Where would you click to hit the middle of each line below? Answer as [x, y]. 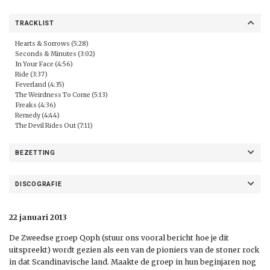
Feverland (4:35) [40, 84]
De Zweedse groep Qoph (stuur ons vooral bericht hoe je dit [119, 237]
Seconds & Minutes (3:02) [55, 54]
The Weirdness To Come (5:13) [61, 95]
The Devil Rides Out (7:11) [54, 125]
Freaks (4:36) [36, 105]
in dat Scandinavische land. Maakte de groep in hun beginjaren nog [133, 262]
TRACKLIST [35, 23]
